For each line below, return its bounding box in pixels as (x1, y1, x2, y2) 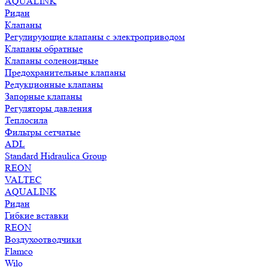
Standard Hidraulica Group (5, 150, 107, 162)
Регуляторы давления (5, 103, 92, 114)
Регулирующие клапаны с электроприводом (5, 31, 185, 42)
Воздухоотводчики (5, 234, 82, 245)
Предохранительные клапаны (5, 67, 126, 78)
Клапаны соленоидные (5, 55, 98, 66)
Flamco (5, 246, 33, 257)
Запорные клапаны (5, 91, 82, 102)
